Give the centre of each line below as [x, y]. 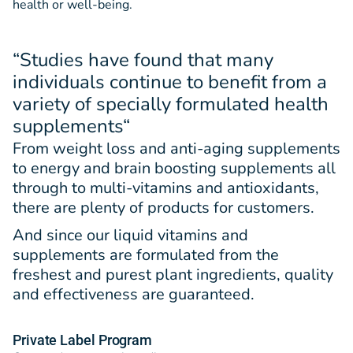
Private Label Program [83, 340]
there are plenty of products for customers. [163, 208]
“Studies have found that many [143, 60]
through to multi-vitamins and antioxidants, [166, 188]
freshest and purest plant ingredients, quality [173, 275]
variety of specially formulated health [171, 104]
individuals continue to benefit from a [170, 82]
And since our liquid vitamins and [130, 236]
